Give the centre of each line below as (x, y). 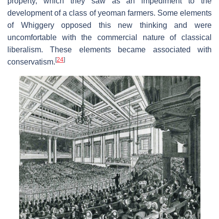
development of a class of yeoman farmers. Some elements (109, 13)
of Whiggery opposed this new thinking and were (109, 25)
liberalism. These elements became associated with (109, 49)
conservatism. (31, 62)
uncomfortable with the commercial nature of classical (109, 37)
